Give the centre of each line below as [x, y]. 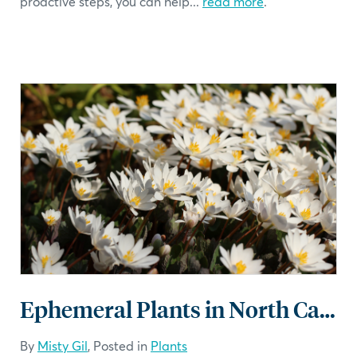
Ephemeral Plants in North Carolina [328, 308]
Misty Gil [63, 345]
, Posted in [119, 345]
